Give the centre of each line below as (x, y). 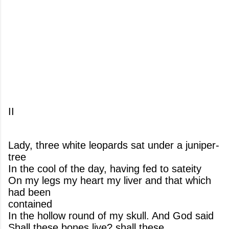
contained (30, 204)
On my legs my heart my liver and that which (110, 180)
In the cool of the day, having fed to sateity (105, 169)
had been (29, 192)
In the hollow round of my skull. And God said (111, 216)
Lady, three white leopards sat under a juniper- (114, 145)
